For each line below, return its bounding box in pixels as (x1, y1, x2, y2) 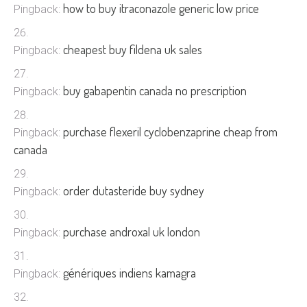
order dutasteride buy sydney (63, 183, 204, 198)
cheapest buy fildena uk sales (63, 42, 202, 57)
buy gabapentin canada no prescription (63, 83, 247, 98)
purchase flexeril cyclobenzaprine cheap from (63, 124, 278, 139)
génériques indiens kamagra (63, 265, 196, 280)
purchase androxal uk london (63, 224, 200, 239)
